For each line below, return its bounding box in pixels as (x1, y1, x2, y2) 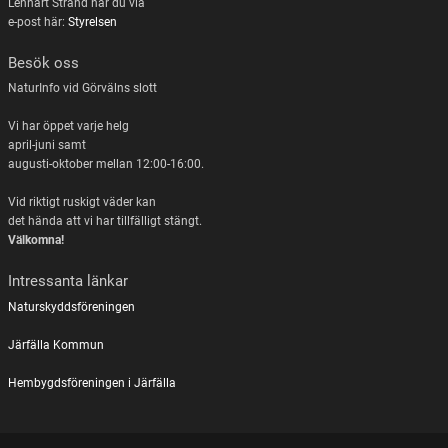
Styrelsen (67, 14, 117, 29)
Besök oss (7, 53, 79, 72)
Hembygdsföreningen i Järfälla (7, 375, 176, 390)
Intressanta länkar (7, 272, 128, 291)
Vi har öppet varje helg (7, 119, 129, 134)
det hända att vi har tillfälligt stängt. (7, 214, 202, 229)
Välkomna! (7, 233, 64, 248)
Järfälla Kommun (7, 337, 104, 352)
